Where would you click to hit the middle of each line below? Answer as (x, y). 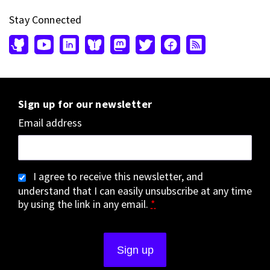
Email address (50, 123)
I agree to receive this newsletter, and (118, 177)
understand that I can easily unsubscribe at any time (135, 191)
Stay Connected (46, 20)
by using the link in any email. (84, 204)
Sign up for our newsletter (85, 104)
